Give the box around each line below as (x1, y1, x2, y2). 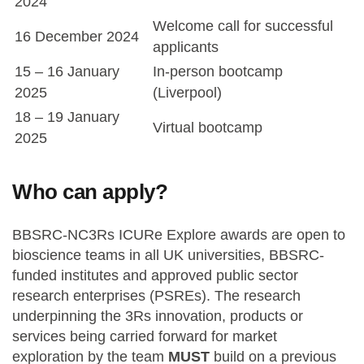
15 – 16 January (15, 63, 119, 80)
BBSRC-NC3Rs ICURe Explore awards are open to (12, 227, 345, 243)
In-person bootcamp (153, 63, 283, 80)
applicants (153, 39, 219, 55)
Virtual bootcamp (153, 119, 262, 136)
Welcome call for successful (153, 18, 333, 34)
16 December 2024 (15, 28, 139, 45)
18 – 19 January (15, 109, 119, 125)
